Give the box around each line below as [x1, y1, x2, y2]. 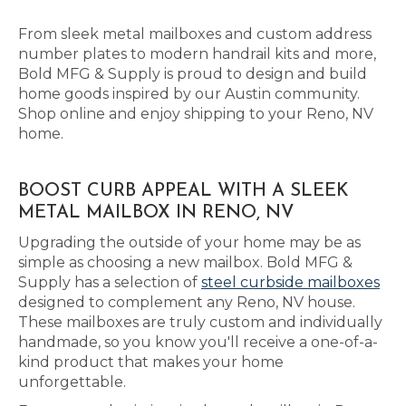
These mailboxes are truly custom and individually [18, 314, 382, 331]
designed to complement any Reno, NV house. [18, 294, 355, 311]
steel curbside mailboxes [201, 274, 380, 291]
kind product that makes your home [18, 353, 284, 371]
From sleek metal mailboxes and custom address [18, 25, 372, 43]
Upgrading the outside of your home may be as [18, 234, 361, 251]
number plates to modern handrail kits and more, [18, 45, 376, 63]
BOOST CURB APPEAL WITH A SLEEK [18, 182, 349, 200]
